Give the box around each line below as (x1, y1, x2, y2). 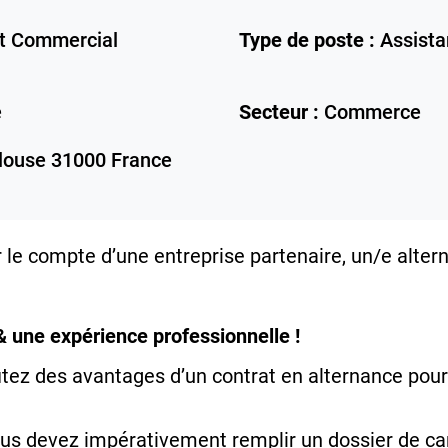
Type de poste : (239, 28, 375, 53)
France (111, 148, 172, 173)
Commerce (324, 100, 421, 125)
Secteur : (239, 100, 319, 125)
